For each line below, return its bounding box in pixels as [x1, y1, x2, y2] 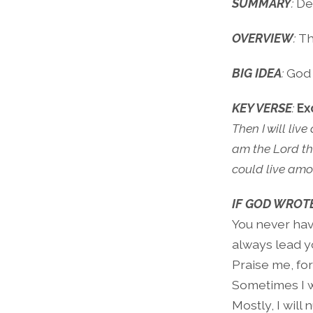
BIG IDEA [232, 66, 282, 81]
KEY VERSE [232, 101, 292, 116]
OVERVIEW [232, 30, 293, 45]
